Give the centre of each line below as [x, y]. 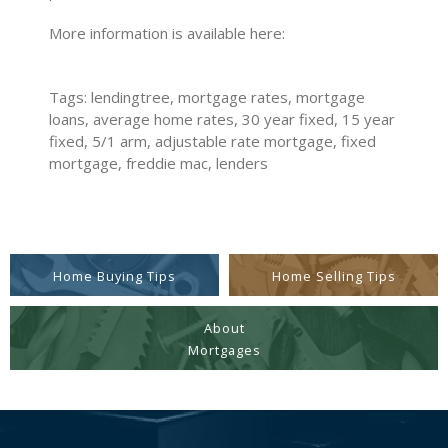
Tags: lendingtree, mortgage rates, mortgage [207, 97]
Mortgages [224, 350]
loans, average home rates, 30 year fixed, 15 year [222, 119]
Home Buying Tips [114, 276]
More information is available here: [167, 33]
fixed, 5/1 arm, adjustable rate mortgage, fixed [213, 141]
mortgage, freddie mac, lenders [159, 163]
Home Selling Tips [333, 276]
